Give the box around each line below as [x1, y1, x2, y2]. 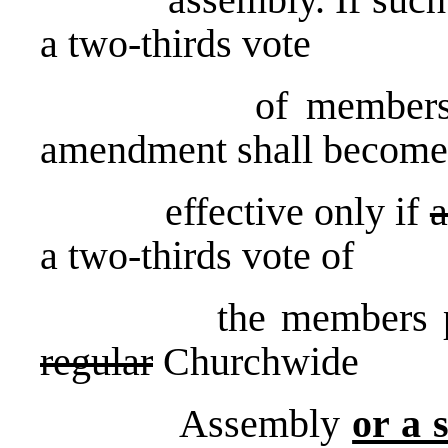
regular [40, 338, 153, 384]
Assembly [40, 400, 353, 446]
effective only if [40, 188, 430, 234]
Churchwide [153, 338, 359, 384]
